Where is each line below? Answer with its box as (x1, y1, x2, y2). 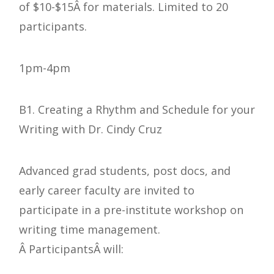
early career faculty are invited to (19, 183, 194, 198)
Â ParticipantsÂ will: (19, 242, 124, 257)
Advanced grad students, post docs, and (19, 163, 231, 179)
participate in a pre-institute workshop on (19, 202, 243, 218)
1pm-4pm (19, 61, 70, 76)
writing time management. (19, 222, 160, 237)
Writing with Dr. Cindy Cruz (19, 122, 162, 137)
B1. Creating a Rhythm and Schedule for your (19, 102, 255, 117)
